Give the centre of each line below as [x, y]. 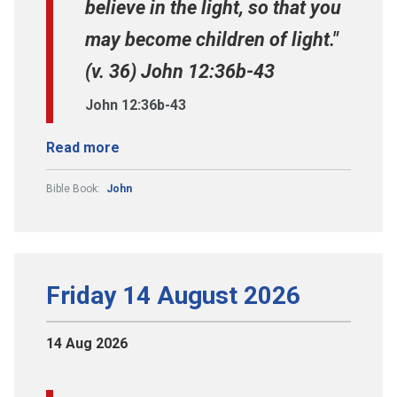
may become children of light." [212, 40]
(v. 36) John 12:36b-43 [180, 72]
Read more [83, 148]
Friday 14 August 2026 [173, 296]
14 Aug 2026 [87, 344]
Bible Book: [74, 189]
